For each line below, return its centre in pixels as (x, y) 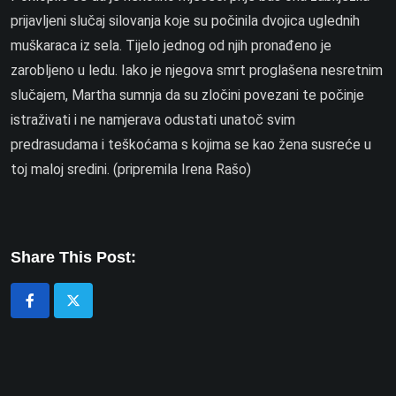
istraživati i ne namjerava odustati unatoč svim (153, 120)
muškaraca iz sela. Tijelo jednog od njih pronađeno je (171, 46)
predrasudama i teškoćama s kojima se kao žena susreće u (191, 145)
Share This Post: (73, 257)
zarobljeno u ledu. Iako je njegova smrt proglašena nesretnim (197, 70)
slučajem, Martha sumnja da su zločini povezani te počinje (187, 95)
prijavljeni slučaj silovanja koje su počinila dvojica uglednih (185, 21)
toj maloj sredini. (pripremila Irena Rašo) (131, 169)
